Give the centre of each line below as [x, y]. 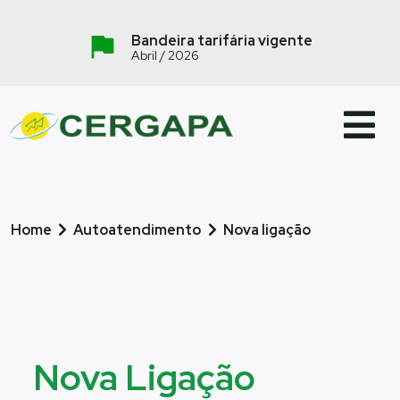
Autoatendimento [136, 230]
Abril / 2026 [165, 55]
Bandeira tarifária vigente [222, 41]
